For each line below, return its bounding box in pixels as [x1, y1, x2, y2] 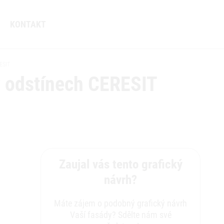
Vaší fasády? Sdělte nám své [69, 209, 171, 220]
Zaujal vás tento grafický [58, 156, 182, 171]
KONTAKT [10, 19, 46, 30]
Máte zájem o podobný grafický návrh [54, 197, 187, 208]
